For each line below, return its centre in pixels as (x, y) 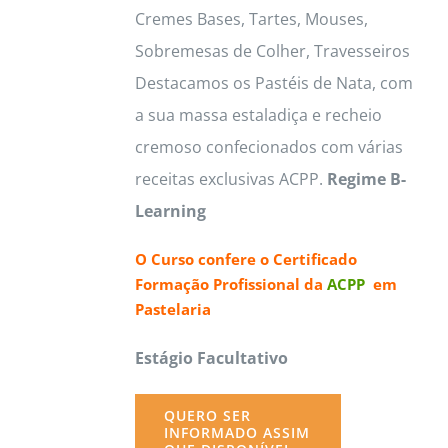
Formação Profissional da (230, 284)
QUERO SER (207, 416)
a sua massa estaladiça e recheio (258, 115)
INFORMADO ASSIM (236, 433)
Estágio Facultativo (211, 358)
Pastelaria (172, 309)
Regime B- (366, 179)
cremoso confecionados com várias (268, 147)
